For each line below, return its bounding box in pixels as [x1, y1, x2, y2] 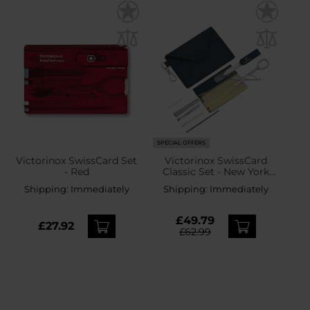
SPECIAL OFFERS [157, 139, 206, 147]
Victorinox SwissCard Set [16, 154, 138, 167]
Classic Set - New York [162, 165, 269, 178]
